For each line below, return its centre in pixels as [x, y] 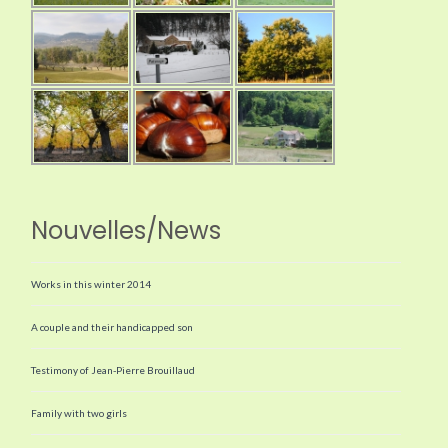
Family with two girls [79, 412]
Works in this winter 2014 [91, 283]
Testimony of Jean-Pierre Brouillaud [113, 369]
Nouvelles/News [126, 230]
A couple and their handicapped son [112, 326]
